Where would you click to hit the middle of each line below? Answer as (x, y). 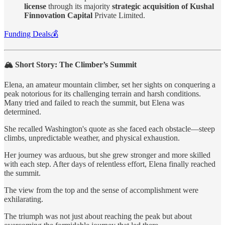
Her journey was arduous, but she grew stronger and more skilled (107, 155)
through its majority (79, 6)
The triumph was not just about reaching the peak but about (98, 216)
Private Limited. (119, 15)
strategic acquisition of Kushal (163, 6)
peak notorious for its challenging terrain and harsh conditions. (102, 93)
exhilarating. (24, 199)
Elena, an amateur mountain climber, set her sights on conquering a (110, 84)
